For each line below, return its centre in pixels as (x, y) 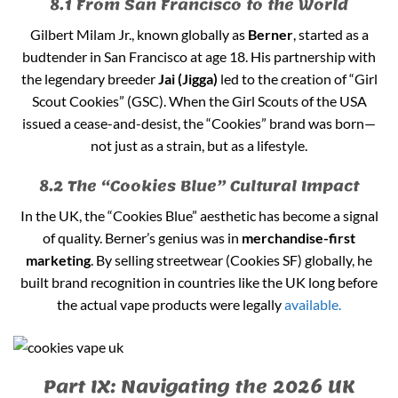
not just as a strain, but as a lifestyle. (199, 145)
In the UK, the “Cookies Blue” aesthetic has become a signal (199, 215)
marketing (58, 259)
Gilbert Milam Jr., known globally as (139, 34)
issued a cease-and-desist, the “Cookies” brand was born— (199, 123)
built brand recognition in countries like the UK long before (199, 282)
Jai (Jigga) (187, 78)
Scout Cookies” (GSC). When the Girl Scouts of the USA (199, 100)
